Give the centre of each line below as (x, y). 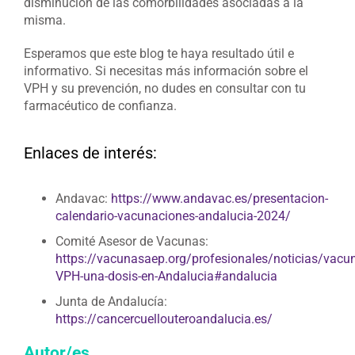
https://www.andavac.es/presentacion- (219, 198)
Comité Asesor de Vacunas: (132, 241)
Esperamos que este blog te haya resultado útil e (159, 54)
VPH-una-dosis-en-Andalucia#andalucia (166, 276)
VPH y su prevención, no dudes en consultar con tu (165, 89)
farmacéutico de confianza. (100, 106)
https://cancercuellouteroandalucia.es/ (164, 319)
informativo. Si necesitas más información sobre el (166, 71)
